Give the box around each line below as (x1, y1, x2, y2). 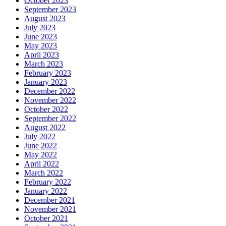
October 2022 (24, 104, 68, 114)
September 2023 (24, 5, 76, 14)
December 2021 (24, 195, 75, 204)
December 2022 (24, 86, 75, 95)
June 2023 (24, 32, 57, 41)
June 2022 (24, 141, 57, 150)
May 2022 (24, 150, 57, 159)
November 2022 (24, 95, 76, 104)
